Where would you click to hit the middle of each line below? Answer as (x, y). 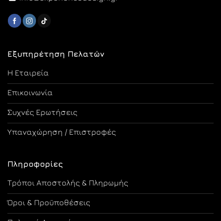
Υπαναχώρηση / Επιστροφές (62, 132)
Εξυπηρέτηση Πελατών (56, 54)
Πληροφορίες (35, 164)
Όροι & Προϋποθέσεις (49, 203)
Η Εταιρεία (28, 73)
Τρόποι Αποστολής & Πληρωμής (68, 183)
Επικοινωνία (30, 92)
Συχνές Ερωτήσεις (42, 112)
